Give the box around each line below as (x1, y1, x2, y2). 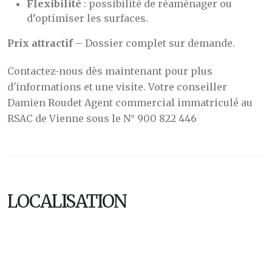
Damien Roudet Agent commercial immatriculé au (7, 96, 253, 109)
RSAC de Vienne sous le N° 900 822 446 (7, 112, 197, 124)
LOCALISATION (7, 190, 127, 212)
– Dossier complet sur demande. (73, 36, 235, 49)
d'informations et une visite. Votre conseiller (7, 80, 227, 93)
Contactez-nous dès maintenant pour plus (7, 64, 212, 77)
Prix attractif (7, 36, 73, 49)
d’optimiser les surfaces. (27, 12, 148, 24)
